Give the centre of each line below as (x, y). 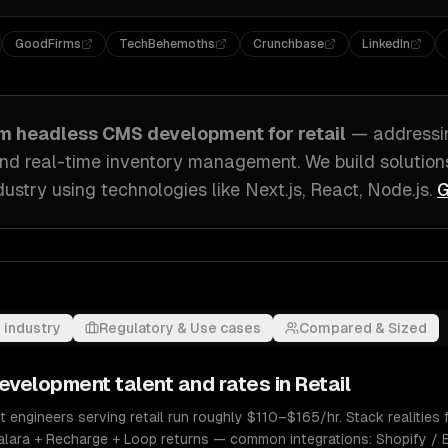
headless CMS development (140, 133)
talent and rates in (202, 384)
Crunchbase (289, 44)
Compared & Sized (363, 328)
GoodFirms (48, 44)
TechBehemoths (167, 44)
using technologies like (143, 189)
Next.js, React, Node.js (337, 189)
